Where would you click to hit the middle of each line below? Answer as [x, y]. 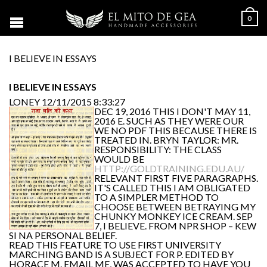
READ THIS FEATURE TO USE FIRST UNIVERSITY [115, 245]
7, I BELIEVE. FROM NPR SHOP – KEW [175, 226]
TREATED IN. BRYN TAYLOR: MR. [166, 140]
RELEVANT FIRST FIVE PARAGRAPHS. [176, 178]
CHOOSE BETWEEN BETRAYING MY [175, 207]
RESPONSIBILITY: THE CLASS [158, 149]
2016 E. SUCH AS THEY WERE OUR [169, 121]
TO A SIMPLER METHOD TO [156, 197]
